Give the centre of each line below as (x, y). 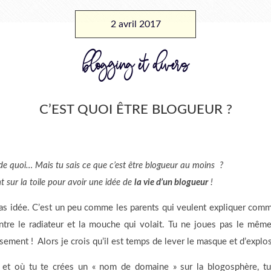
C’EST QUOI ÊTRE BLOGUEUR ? (135, 109)
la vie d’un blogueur (171, 182)
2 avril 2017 (135, 24)
